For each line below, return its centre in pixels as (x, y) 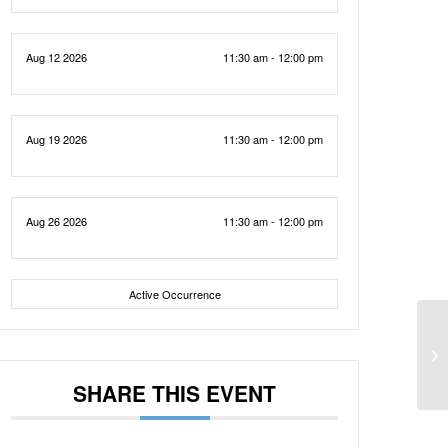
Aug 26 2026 (57, 221)
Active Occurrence (174, 294)
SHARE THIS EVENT (175, 393)
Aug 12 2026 (57, 57)
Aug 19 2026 (57, 139)
